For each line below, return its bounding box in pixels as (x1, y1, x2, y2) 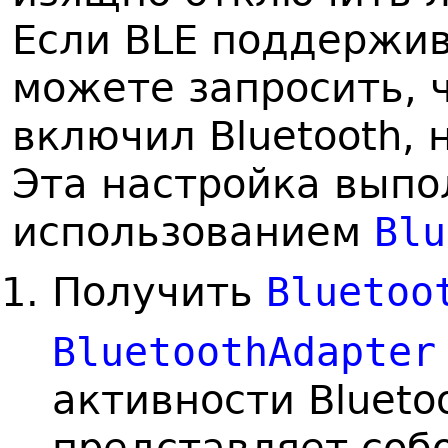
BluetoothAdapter (52, 328, 436, 376)
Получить (52, 268, 266, 316)
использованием (12, 208, 374, 256)
